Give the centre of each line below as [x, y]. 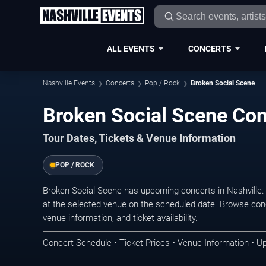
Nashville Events [69, 83]
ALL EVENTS [131, 48]
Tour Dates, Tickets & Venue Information [139, 138]
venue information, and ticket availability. [120, 218]
